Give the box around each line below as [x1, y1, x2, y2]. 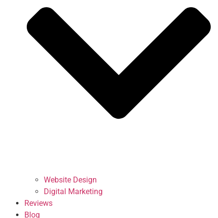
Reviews [24, 198, 53, 208]
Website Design [44, 175, 97, 184]
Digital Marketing [44, 186, 103, 196]
